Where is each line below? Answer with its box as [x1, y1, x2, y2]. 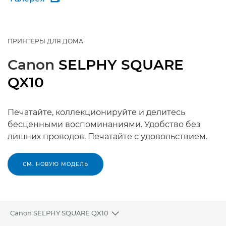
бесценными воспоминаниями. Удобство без [8, 120, 201, 129]
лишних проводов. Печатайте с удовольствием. [8, 132, 207, 141]
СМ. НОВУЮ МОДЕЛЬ [23, 161, 88, 167]
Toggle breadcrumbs [114, 213, 188, 222]
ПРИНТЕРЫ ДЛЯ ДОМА [8, 37, 83, 45]
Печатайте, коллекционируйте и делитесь [8, 107, 185, 117]
